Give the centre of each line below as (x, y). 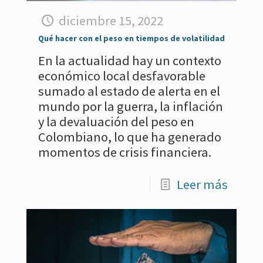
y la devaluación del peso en (116, 122)
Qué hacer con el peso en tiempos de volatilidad (131, 38)
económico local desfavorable (122, 76)
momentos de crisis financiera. (125, 152)
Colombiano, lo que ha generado (130, 137)
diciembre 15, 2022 (111, 21)
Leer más (202, 184)
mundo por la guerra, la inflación (131, 106)
